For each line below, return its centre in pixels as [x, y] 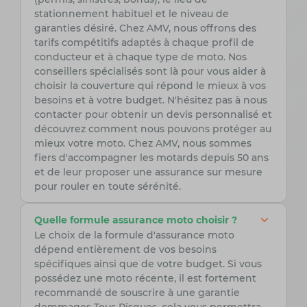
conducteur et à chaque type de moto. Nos [140, 57]
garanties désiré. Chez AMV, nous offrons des [145, 28]
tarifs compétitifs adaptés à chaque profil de [144, 43]
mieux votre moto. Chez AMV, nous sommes [143, 144]
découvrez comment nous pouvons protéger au [152, 129]
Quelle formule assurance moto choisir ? [135, 220]
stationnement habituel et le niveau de [131, 14]
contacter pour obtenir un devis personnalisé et [153, 115]
